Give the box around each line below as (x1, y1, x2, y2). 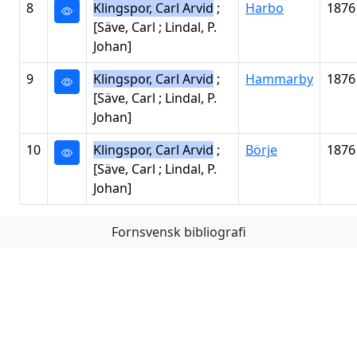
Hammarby (245, 70, 313, 88)
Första (29, 224, 68, 241)
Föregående (92, 224, 164, 241)
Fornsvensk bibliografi (111, 223, 246, 241)
